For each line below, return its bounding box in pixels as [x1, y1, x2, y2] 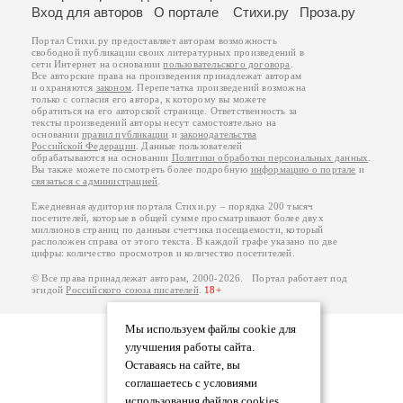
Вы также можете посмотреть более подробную [31, 164, 251, 175]
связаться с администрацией [31, 175, 158, 186]
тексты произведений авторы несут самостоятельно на [31, 117, 276, 128]
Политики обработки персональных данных [171, 152, 369, 163]
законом [95, 82, 132, 93]
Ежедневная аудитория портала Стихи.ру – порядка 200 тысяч [31, 201, 314, 211]
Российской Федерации [31, 140, 136, 151]
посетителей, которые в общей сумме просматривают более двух [31, 212, 324, 223]
